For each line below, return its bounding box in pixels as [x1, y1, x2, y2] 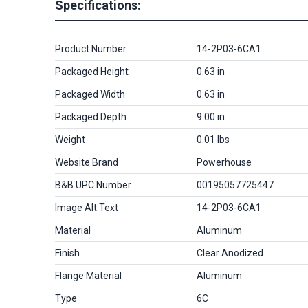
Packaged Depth [55, 111, 126, 122]
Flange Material [55, 269, 122, 281]
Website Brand [55, 156, 118, 168]
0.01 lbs [197, 133, 230, 145]
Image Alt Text [55, 201, 118, 213]
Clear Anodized [197, 247, 263, 258]
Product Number [55, 43, 126, 54]
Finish [55, 247, 80, 258]
